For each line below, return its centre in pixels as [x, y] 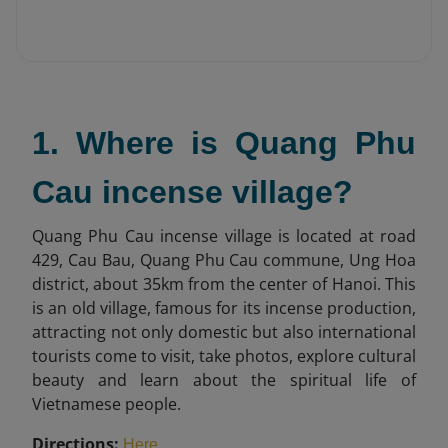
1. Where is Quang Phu [224, 143]
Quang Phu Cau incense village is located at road [224, 236]
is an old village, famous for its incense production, [224, 308]
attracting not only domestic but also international [224, 332]
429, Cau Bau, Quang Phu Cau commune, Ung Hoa [224, 260]
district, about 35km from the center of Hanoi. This [224, 284]
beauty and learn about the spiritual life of [224, 380]
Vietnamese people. [106, 404]
